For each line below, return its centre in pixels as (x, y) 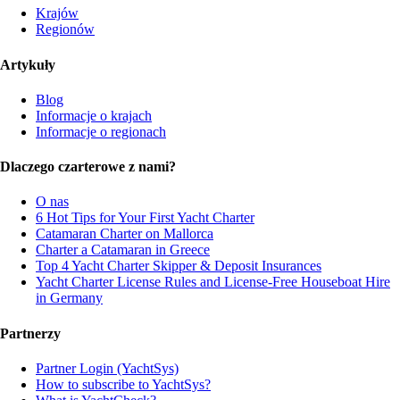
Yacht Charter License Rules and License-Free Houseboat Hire (213, 282)
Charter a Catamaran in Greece (123, 250)
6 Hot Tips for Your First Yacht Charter (145, 218)
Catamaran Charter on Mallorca (125, 234)
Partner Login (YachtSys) (107, 368)
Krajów (57, 13)
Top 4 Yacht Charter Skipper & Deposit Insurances (179, 266)
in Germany (69, 298)
